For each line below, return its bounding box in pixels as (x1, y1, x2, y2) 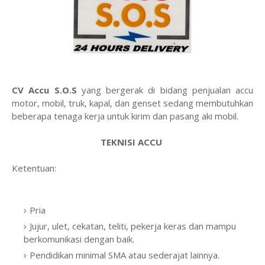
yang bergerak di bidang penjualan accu (81, 84, 253, 96)
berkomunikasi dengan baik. (24, 233, 137, 245)
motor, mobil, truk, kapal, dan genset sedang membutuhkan (12, 97, 253, 109)
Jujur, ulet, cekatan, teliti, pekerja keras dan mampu (30, 220, 236, 232)
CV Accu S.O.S (12, 84, 82, 96)
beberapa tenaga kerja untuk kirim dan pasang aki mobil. (12, 110, 241, 122)
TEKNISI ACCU (101, 136, 164, 148)
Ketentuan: (12, 162, 56, 174)
